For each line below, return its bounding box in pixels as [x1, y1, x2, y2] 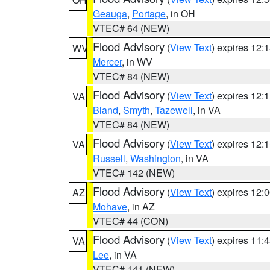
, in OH [166, 7, 195, 20]
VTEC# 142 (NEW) [93, 166, 175, 180]
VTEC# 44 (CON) [93, 214, 168, 228]
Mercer [93, 55, 122, 69]
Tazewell [155, 103, 193, 117]
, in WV [122, 55, 152, 69]
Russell [93, 151, 125, 165]
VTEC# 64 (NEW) [93, 21, 169, 35]
